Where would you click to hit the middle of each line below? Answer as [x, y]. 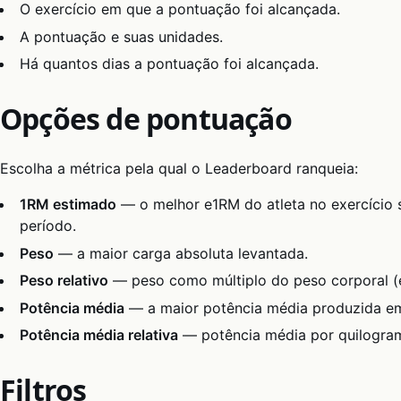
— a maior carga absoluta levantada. [181, 253]
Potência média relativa [99, 335]
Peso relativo [64, 281]
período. [48, 226]
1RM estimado [68, 205]
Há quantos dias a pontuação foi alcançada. [170, 63]
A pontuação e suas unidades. [122, 36]
